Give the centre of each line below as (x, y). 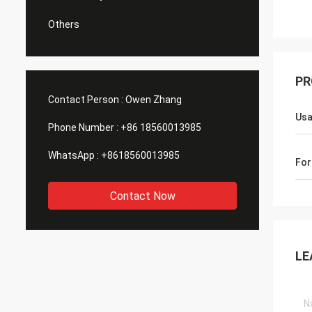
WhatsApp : (73, 155)
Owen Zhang (154, 100)
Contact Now (142, 196)
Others (64, 24)
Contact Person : (86, 100)
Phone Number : (83, 127)
